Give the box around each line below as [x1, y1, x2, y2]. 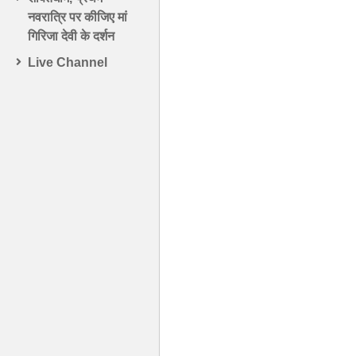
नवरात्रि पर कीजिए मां [28, 10, 127, 25]
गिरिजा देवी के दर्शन [28, 29, 114, 44]
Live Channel [28, 56, 107, 70]
